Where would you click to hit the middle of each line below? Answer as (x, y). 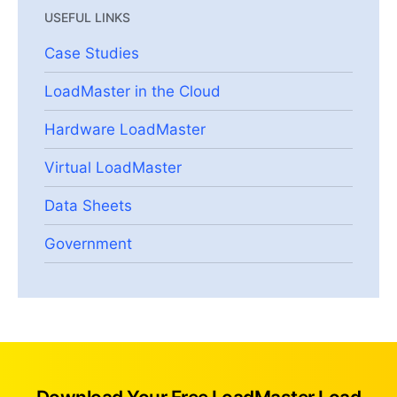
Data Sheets (88, 205)
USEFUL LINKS (87, 17)
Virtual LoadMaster (113, 167)
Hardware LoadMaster (125, 129)
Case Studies (92, 53)
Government (88, 243)
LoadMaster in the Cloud (132, 91)
